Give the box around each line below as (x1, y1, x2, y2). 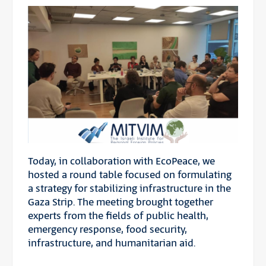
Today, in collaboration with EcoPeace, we (27, 154, 215, 169)
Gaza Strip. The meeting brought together (27, 195, 213, 210)
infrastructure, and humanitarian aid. (27, 236, 195, 251)
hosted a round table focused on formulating (27, 167, 232, 182)
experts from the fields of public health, (27, 208, 208, 223)
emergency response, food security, (27, 222, 187, 237)
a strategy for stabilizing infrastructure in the (27, 181, 231, 196)
